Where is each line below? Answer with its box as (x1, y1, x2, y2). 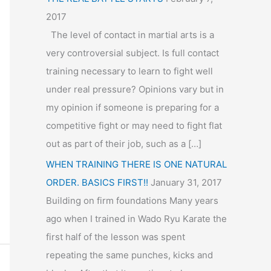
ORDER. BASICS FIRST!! (46, 176, 148, 188)
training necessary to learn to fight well (46, 65, 213, 77)
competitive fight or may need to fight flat (46, 119, 222, 131)
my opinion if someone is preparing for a (46, 101, 219, 113)
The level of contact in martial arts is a (46, 28, 214, 41)
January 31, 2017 (151, 176, 222, 188)
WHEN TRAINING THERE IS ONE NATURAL (46, 158, 227, 170)
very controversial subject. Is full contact (46, 47, 219, 59)
